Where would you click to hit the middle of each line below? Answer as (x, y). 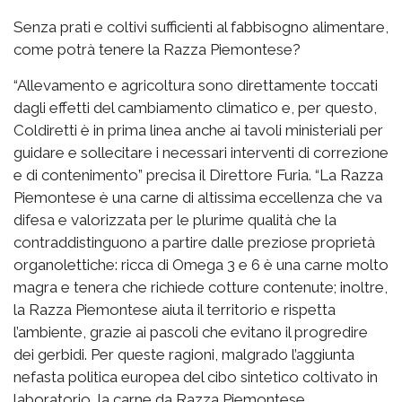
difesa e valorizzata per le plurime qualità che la (175, 219)
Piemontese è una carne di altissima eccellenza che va (198, 197)
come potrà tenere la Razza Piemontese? (157, 49)
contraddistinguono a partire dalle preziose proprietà (194, 242)
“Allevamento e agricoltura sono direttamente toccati (196, 85)
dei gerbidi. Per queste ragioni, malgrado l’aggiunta (184, 354)
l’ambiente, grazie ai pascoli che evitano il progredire (191, 332)
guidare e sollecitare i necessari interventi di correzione (201, 152)
